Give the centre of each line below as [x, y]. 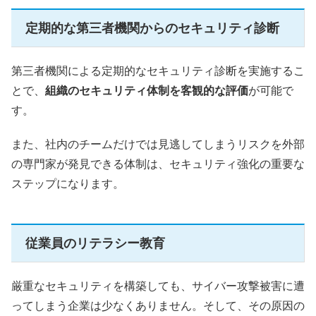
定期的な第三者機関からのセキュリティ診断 [152, 28]
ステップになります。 [68, 183]
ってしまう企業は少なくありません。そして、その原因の [158, 305]
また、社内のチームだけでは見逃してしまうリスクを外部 [158, 144]
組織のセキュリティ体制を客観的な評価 [147, 91]
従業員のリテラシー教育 [95, 243]
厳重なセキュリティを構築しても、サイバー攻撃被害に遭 [158, 285]
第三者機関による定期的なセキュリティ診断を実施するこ [158, 71]
